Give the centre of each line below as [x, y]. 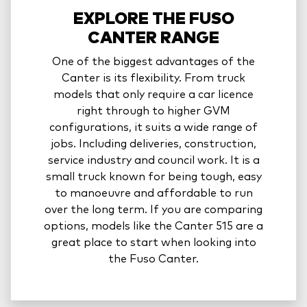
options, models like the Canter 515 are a [153, 226]
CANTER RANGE [153, 39]
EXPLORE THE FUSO [153, 20]
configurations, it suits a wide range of [153, 128]
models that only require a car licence [153, 95]
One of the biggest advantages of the [153, 62]
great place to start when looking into [153, 243]
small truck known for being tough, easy [153, 177]
